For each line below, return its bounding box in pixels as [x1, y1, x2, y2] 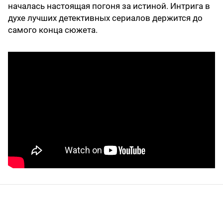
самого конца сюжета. [8, 25, 98, 35]
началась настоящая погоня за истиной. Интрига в [8, 1, 210, 11]
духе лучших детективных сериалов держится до [8, 13, 203, 23]
